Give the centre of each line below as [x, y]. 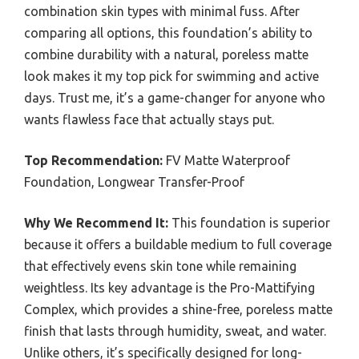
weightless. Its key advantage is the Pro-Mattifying [169, 287]
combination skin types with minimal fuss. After [162, 11]
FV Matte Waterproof [226, 160]
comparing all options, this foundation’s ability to [168, 32]
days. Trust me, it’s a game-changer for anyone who [175, 97]
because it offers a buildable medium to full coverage [178, 244]
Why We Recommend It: [96, 222]
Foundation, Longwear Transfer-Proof [134, 182]
